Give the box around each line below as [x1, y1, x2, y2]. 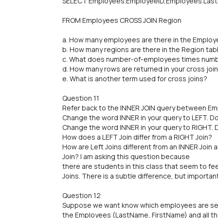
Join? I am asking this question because [62, 152, 190, 161]
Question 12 [62, 191, 101, 200]
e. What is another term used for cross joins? [62, 74, 207, 83]
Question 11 [62, 93, 99, 103]
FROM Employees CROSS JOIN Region [62, 16, 182, 25]
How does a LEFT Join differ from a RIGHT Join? [62, 132, 212, 142]
